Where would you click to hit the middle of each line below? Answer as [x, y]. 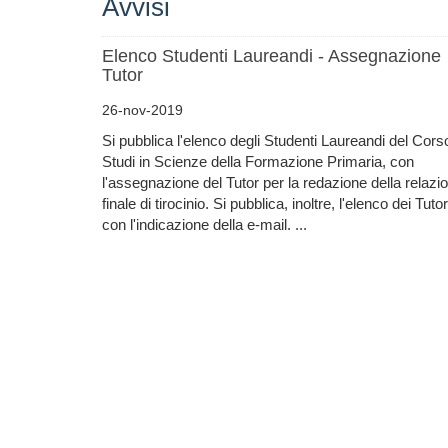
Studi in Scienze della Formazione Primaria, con [258, 161]
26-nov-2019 [142, 110]
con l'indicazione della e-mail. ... [204, 224]
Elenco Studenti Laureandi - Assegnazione [271, 56]
